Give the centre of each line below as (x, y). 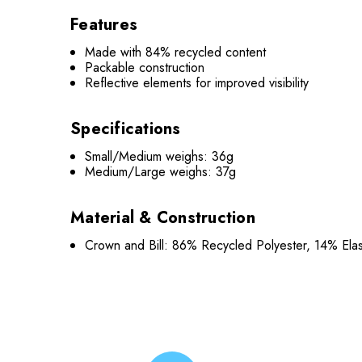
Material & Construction (163, 218)
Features (104, 25)
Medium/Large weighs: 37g (161, 172)
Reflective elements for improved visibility (197, 83)
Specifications (126, 129)
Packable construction (145, 67)
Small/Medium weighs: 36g (160, 156)
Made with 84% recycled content (176, 52)
